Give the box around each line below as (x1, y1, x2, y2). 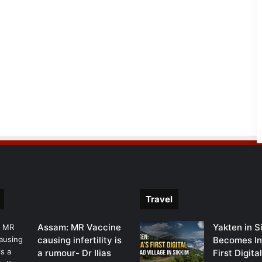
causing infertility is (37, 235, 122, 246)
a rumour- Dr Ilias (37, 247, 111, 259)
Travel (146, 194, 173, 205)
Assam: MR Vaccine (37, 222, 121, 233)
